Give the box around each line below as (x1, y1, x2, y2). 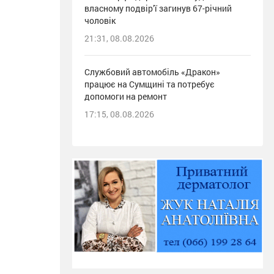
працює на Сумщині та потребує (84, 78, 215, 91)
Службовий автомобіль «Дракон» (84, 66, 220, 78)
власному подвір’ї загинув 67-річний (84, 2, 232, 15)
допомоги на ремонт (84, 91, 167, 103)
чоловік (84, 15, 116, 27)
